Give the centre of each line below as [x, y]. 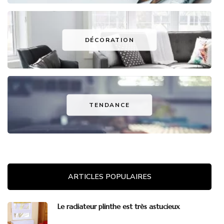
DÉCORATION [109, 40]
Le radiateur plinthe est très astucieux [119, 207]
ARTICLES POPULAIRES [109, 177]
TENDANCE [109, 105]
